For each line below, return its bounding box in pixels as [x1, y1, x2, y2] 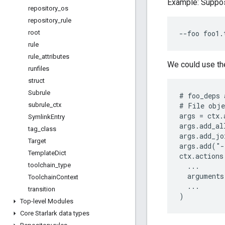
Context [56, 173, 78, 181]
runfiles [28, 65, 49, 72]
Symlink [28, 113, 51, 121]
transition [28, 185, 55, 193]
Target [28, 137, 46, 145]
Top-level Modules [20, 197, 73, 205]
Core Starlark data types [20, 209, 89, 217]
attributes [42, 53, 69, 60]
